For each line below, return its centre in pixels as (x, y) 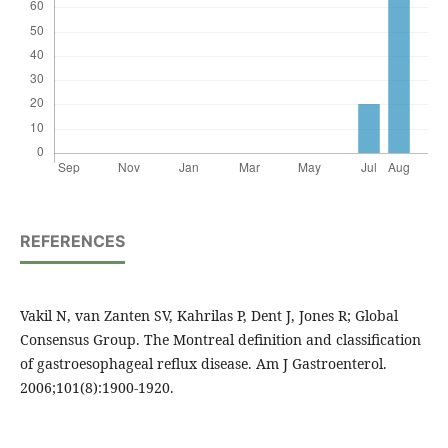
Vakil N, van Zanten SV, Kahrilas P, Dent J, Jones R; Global (208, 316)
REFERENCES (72, 241)
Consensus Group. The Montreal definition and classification (220, 340)
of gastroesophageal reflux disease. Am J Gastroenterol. (203, 364)
